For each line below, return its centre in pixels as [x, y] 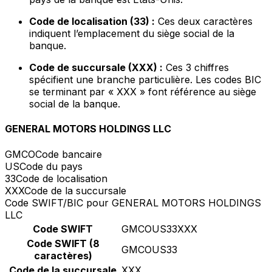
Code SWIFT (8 [63, 243]
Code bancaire [69, 154]
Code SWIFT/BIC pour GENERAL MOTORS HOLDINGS [133, 202]
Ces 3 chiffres [196, 68]
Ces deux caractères [204, 22]
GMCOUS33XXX [159, 229]
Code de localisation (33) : [92, 22]
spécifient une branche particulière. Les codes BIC [145, 80]
